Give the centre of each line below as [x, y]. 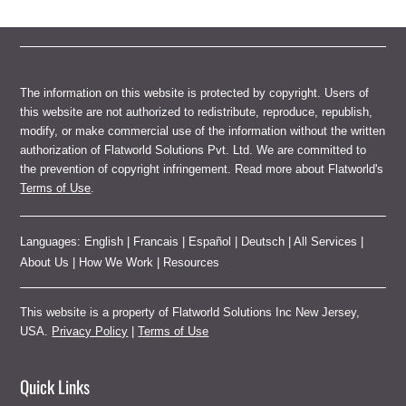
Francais [156, 241]
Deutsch [263, 241]
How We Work [116, 262]
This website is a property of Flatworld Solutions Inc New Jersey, [190, 313]
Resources [192, 262]
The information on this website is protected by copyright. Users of [195, 92]
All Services [326, 241]
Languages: [53, 241]
